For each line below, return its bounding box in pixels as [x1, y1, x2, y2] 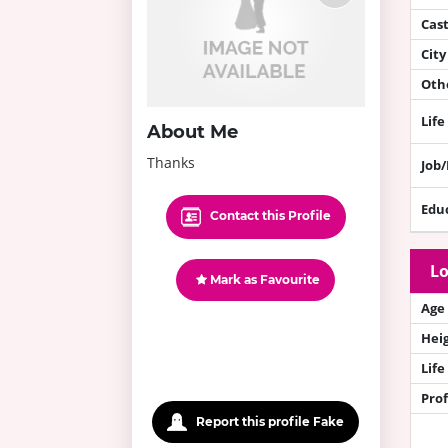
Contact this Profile [206, 207, 331, 223]
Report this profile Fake [193, 413, 345, 429]
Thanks [147, 152, 195, 172]
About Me [147, 120, 238, 143]
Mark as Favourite [207, 271, 321, 287]
